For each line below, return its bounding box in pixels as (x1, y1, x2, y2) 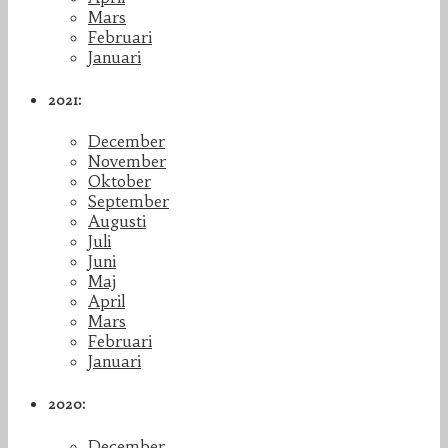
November (88, 151, 166, 172)
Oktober (88, 171, 151, 192)
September (88, 191, 169, 212)
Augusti (88, 211, 146, 232)
